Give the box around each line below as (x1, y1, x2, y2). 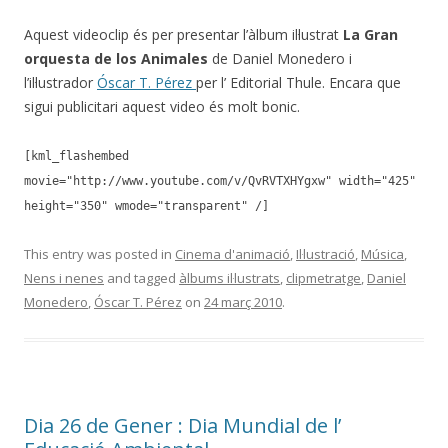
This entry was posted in (24, 245, 175, 263)
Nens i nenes (24, 269, 104, 287)
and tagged (104, 269, 179, 287)
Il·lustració (296, 245, 355, 263)
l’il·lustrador (24, 73, 97, 92)
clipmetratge (286, 269, 361, 287)
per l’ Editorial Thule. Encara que (196, 73, 401, 92)
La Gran (343, 25, 398, 44)
